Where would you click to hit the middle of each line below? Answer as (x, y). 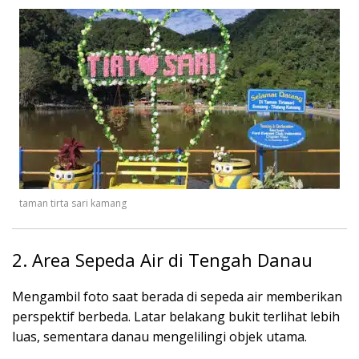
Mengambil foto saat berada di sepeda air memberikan (177, 296)
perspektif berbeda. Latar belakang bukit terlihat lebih (176, 316)
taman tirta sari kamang (73, 203)
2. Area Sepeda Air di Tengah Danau (162, 259)
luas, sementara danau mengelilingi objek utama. (159, 336)
